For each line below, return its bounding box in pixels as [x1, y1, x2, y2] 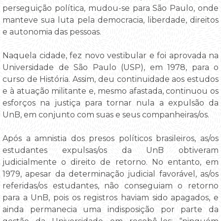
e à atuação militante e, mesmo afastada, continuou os [2, 86, 219, 96]
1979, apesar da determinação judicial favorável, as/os [2, 169, 219, 179]
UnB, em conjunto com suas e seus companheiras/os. [2, 110, 209, 120]
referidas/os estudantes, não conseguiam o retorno [2, 181, 219, 191]
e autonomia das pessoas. [2, 27, 101, 37]
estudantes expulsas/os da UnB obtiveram [2, 146, 219, 155]
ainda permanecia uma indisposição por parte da [2, 205, 219, 215]
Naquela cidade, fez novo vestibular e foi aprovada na [2, 51, 219, 61]
